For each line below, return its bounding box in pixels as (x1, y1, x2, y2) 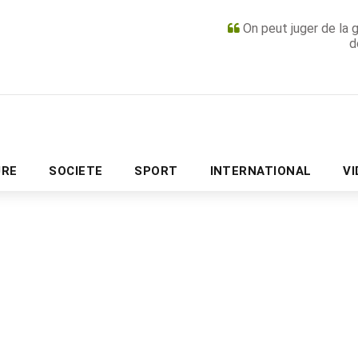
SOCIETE (49, 164, 103, 178)
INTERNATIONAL (209, 164, 312, 178)
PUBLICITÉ (155, 161, 203, 170)
